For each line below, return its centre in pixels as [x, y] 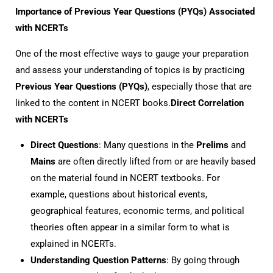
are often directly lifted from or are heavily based [155, 161]
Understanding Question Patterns [98, 260]
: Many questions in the [147, 145]
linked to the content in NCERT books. [93, 103]
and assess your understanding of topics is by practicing [130, 70]
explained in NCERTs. [73, 244]
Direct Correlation [207, 103]
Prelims [212, 145]
